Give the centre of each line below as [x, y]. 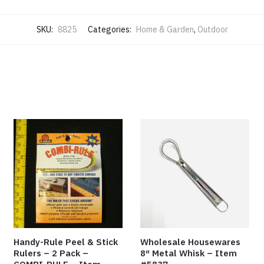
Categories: [110, 30]
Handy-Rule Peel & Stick [66, 242]
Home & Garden [165, 30]
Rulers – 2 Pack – [51, 253]
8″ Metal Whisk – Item [189, 253]
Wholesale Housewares [191, 242]
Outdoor [212, 30]
